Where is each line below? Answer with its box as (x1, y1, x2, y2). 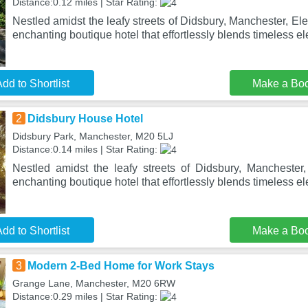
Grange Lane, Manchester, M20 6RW (12, 278, 175, 289)
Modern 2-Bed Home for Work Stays (27, 260, 214, 272)
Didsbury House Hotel (27, 113, 143, 124)
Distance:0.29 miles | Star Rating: (12, 291, 160, 302)
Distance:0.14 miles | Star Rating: (12, 144, 160, 155)
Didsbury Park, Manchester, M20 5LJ (12, 131, 173, 142)
